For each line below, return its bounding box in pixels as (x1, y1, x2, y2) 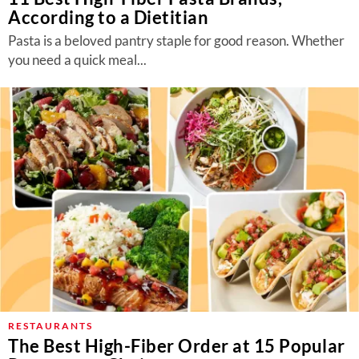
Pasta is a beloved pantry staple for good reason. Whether (8, 32, 345, 49)
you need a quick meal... (8, 51, 147, 68)
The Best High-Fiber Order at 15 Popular (8, 335, 345, 357)
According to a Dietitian (8, 6, 208, 28)
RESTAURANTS (8, 320, 93, 332)
